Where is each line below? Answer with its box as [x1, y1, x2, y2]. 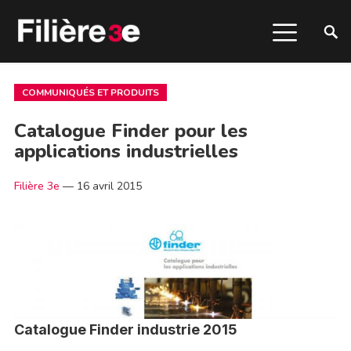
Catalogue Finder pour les [13, 118, 248, 143]
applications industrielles [13, 139, 238, 164]
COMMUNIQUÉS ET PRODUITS [21, 86, 159, 99]
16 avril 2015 [76, 179, 142, 194]
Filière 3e [13, 179, 60, 194]
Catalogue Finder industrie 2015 [13, 321, 237, 338]
